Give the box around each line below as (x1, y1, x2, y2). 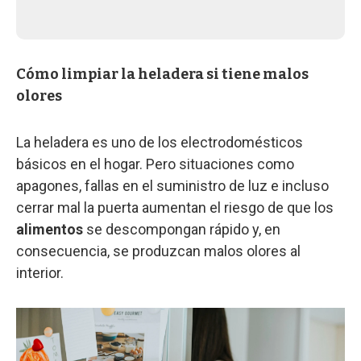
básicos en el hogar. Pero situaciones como (16, 155, 294, 172)
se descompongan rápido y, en (86, 220, 280, 238)
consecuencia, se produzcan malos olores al (16, 242, 301, 259)
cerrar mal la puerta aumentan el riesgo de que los (16, 198, 334, 216)
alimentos (16, 220, 86, 238)
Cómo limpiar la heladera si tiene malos (16, 64, 309, 83)
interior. (16, 263, 64, 281)
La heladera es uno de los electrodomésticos (16, 133, 303, 151)
